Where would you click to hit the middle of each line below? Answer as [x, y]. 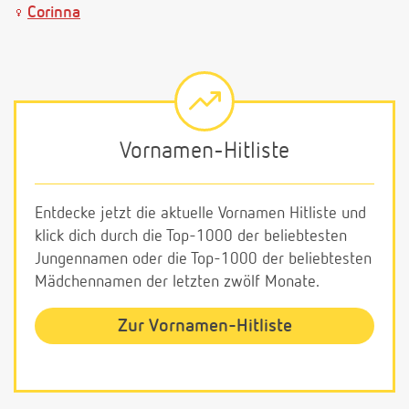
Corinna [54, 12]
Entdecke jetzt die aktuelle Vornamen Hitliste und [200, 213]
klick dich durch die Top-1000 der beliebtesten [191, 236]
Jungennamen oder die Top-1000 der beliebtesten [203, 259]
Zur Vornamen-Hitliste [204, 325]
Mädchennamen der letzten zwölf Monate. [177, 282]
